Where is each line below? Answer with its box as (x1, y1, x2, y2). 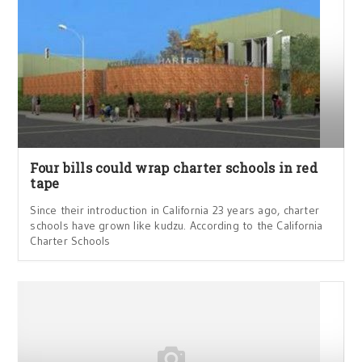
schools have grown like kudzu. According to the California (30, 218, 323, 233)
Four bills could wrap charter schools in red (30, 159, 318, 176)
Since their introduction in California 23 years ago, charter (30, 203, 320, 217)
